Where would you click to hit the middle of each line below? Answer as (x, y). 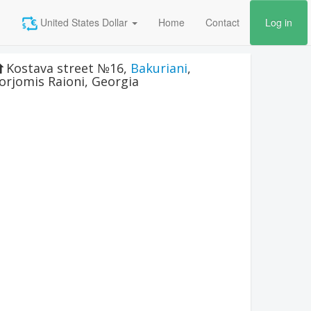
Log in (279, 22)
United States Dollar (83, 22)
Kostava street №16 (65, 68)
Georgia (115, 81)
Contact (222, 22)
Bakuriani (159, 68)
